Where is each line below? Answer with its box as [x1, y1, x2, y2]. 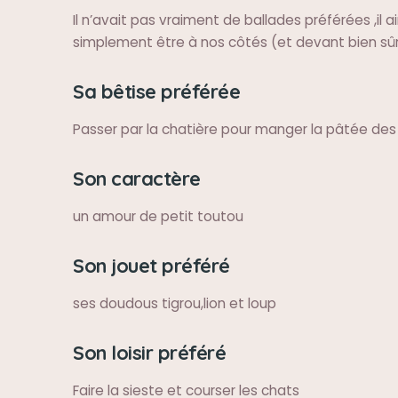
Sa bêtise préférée [73, 79, 240, 103]
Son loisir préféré [73, 340, 226, 364]
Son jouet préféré [73, 253, 230, 277]
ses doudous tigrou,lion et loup [73, 294, 276, 313]
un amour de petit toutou [73, 207, 243, 226]
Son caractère [73, 166, 201, 190]
